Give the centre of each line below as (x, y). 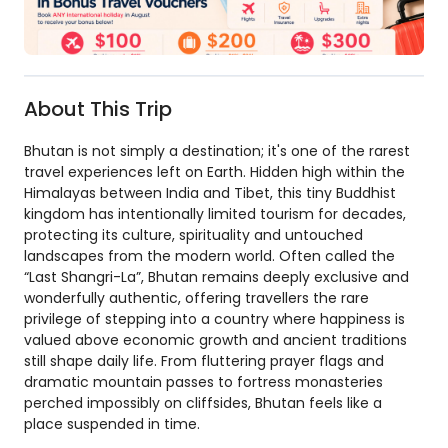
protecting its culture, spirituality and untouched (193, 235)
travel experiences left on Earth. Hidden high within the (214, 172)
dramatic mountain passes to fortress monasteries (203, 382)
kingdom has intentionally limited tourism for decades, (215, 214)
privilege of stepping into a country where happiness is (214, 319)
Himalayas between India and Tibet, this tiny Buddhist (210, 193)
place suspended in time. (112, 424)
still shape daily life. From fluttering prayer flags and (204, 361)
